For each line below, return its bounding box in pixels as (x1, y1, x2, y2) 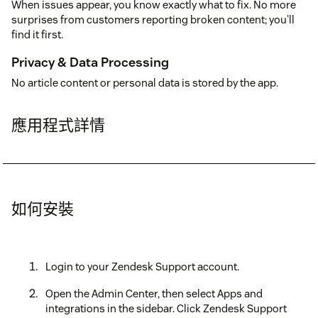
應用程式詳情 (11, 114, 105, 135)
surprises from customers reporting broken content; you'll (11, 12, 295, 26)
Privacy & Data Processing (11, 53, 169, 70)
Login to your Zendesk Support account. (45, 259, 239, 273)
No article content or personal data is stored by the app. (11, 75, 278, 89)
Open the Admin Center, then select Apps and (45, 286, 263, 300)
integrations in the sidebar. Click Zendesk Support (45, 301, 287, 315)
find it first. (11, 27, 63, 41)
